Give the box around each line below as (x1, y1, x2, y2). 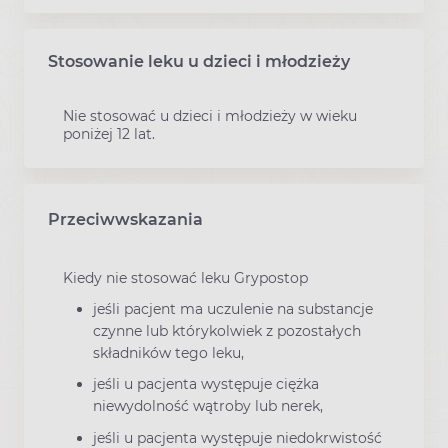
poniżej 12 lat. (63, 124, 155, 143)
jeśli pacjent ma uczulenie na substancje (93, 300, 373, 319)
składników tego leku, (93, 344, 244, 363)
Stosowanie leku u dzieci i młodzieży (48, 51, 350, 71)
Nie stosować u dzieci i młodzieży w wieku (63, 106, 357, 125)
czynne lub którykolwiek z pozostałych (93, 322, 361, 341)
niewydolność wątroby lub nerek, (93, 397, 323, 416)
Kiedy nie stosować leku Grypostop (63, 268, 308, 287)
